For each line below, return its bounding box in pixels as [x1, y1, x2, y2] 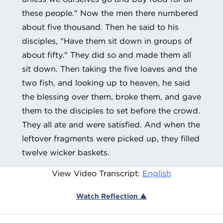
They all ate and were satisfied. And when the [22, 119, 200, 129]
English [142, 168, 171, 178]
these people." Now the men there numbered [22, 7, 198, 18]
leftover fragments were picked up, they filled [22, 133, 200, 143]
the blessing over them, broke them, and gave [22, 91, 201, 102]
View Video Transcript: [52, 168, 142, 178]
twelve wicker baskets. [22, 147, 110, 157]
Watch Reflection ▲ [76, 191, 147, 201]
